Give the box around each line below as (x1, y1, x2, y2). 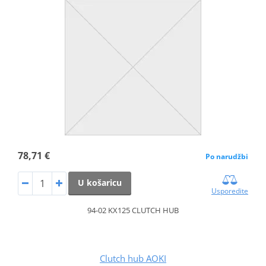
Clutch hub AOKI (100, 252, 166, 264)
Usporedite (211, 185, 249, 196)
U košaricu (77, 176, 122, 188)
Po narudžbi (205, 151, 249, 161)
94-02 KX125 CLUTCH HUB (87, 204, 179, 216)
